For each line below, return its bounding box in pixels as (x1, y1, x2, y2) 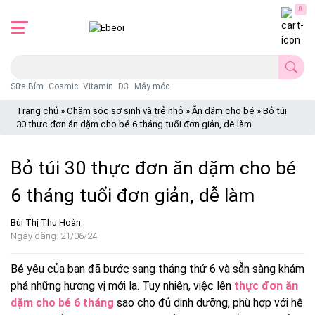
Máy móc (134, 82, 169, 91)
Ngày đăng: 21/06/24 (11, 231, 97, 242)
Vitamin (83, 82, 114, 91)
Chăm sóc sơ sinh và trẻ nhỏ (67, 105, 184, 117)
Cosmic (49, 82, 79, 91)
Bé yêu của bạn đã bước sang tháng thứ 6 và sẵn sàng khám (11, 262, 304, 276)
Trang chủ (16, 105, 59, 117)
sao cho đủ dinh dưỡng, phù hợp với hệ (114, 296, 303, 310)
